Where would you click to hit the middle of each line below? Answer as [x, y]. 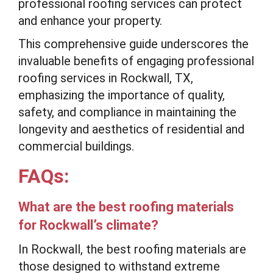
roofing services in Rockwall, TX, [106, 78]
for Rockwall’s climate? [88, 225]
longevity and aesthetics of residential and [131, 129]
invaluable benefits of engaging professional [136, 61]
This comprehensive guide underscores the [133, 44]
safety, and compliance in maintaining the [127, 112]
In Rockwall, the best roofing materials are [132, 249]
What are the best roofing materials [126, 207]
